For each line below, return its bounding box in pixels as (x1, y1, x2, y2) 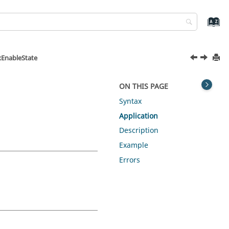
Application (119, 110, 158, 122)
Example (119, 140, 149, 151)
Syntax (119, 96, 142, 107)
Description (119, 125, 159, 136)
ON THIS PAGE (119, 81, 169, 92)
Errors (119, 154, 141, 166)
